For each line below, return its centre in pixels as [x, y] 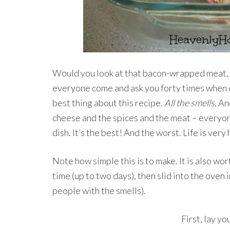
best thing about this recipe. [108, 103]
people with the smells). [99, 190]
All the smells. [190, 103]
